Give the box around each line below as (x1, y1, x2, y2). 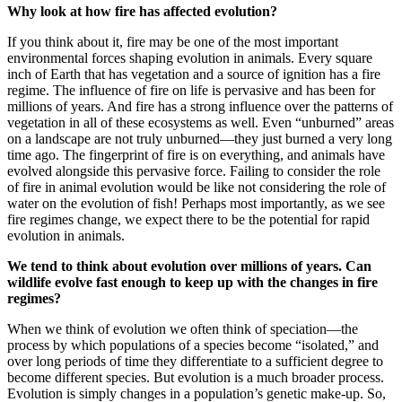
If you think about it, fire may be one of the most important (7, 33, 338, 49)
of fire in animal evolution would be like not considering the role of (7, 179, 386, 195)
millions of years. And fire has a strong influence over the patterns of (7, 98, 393, 114)
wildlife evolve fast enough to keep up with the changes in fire (7, 274, 378, 290)
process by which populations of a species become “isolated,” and (7, 336, 379, 353)
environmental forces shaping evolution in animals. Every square (7, 49, 372, 66)
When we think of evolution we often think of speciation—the (7, 320, 358, 336)
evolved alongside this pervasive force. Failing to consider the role (7, 162, 380, 179)
